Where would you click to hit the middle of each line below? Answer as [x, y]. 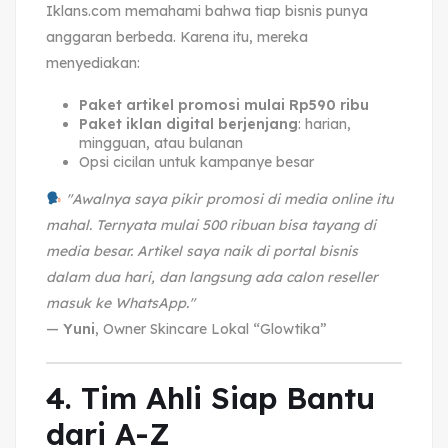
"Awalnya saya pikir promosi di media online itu [229, 198]
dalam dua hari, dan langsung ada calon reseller [212, 276]
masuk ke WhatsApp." [120, 302]
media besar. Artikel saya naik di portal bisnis [202, 250]
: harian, [324, 123]
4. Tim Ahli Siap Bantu [210, 397]
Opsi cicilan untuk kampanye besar [196, 161]
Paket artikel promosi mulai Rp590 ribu [223, 104]
